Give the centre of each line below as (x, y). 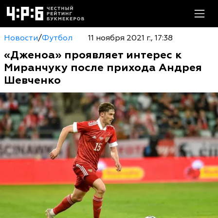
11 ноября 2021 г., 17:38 (130, 38)
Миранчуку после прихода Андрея (103, 68)
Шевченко (32, 80)
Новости (21, 38)
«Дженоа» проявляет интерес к (93, 55)
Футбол (57, 38)
